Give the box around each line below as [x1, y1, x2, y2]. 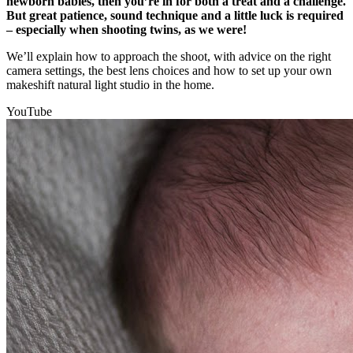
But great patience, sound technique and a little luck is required [6, 8, 344, 22]
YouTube [6, 104, 52, 118]
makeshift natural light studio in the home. [6, 77, 214, 91]
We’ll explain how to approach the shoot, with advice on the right [6, 49, 331, 63]
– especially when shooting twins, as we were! [6, 22, 247, 36]
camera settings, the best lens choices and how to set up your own [6, 63, 332, 77]
